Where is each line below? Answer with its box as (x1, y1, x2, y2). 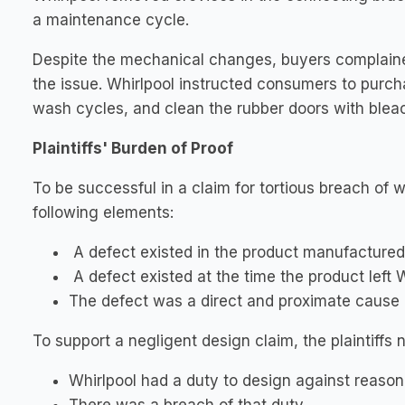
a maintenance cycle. (33, 11, 189, 29)
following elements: (33, 203, 174, 221)
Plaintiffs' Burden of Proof (33, 139, 233, 157)
